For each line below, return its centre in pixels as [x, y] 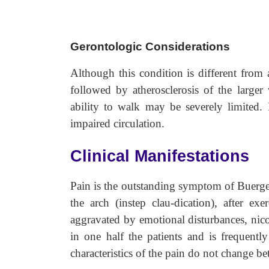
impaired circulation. [117, 123]
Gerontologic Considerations [150, 47]
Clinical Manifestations [160, 156]
